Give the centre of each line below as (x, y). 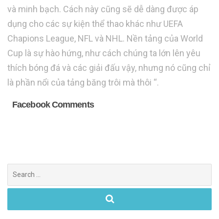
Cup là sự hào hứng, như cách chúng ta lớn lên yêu (104, 53)
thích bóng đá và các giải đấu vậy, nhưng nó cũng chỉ (109, 67)
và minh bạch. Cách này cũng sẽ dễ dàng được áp (103, 9)
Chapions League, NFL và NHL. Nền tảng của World (105, 38)
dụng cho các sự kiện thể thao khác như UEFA (95, 23)
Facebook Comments (53, 104)
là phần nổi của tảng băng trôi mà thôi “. (83, 82)
